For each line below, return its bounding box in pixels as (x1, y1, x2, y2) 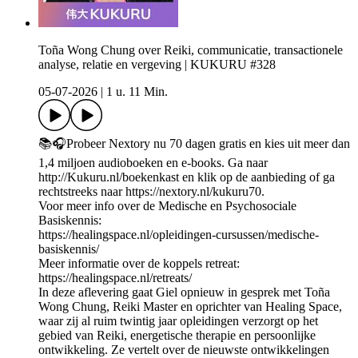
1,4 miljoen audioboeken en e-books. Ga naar (38, 156, 268, 170)
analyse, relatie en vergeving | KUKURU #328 (38, 58, 276, 72)
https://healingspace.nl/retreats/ (38, 271, 192, 285)
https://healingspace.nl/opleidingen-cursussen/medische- (38, 228, 319, 242)
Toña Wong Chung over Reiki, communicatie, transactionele (38, 43, 343, 58)
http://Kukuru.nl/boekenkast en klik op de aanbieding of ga (38, 170, 335, 185)
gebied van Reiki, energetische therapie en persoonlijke (38, 328, 316, 343)
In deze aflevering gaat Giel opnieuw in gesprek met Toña (38, 285, 330, 300)
